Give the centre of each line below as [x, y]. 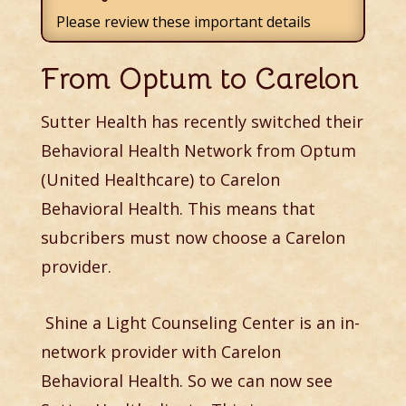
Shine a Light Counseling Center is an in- [200, 323]
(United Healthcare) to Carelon [160, 180]
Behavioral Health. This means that [178, 209]
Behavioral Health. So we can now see [186, 381]
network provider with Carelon [160, 352]
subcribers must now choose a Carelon [193, 238]
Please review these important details [183, 22]
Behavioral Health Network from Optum [198, 151]
